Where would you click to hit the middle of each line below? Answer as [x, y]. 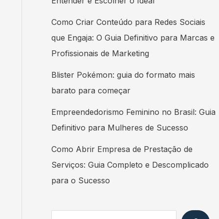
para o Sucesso [80, 181]
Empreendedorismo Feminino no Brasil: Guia [133, 112]
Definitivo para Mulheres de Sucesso [120, 128]
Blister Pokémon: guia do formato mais [123, 75]
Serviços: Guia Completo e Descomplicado [130, 165]
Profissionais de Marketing [100, 54]
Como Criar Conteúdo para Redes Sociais [128, 22]
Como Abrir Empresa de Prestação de [122, 149]
